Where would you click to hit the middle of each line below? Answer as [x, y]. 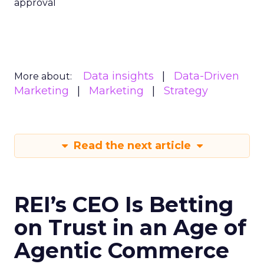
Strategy [186, 91]
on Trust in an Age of [130, 227]
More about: [43, 76]
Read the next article [132, 146]
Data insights [118, 76]
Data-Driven [207, 76]
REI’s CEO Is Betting [124, 204]
